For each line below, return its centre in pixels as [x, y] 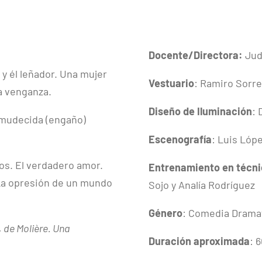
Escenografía [180, 139]
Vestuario [171, 83]
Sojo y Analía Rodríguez [201, 185]
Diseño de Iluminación [200, 111]
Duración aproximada [199, 241]
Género [165, 213]
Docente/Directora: [195, 55]
